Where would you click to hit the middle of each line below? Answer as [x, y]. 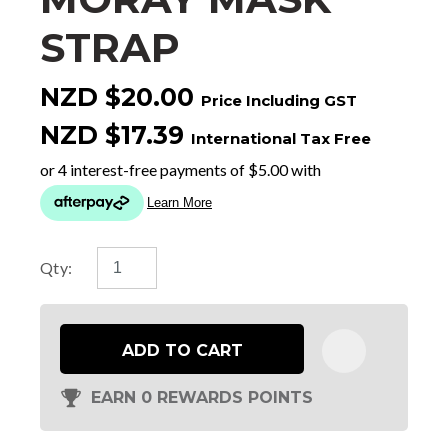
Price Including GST [279, 100]
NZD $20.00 [117, 96]
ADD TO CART [182, 350]
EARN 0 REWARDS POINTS [202, 397]
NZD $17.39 [112, 134]
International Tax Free [281, 138]
